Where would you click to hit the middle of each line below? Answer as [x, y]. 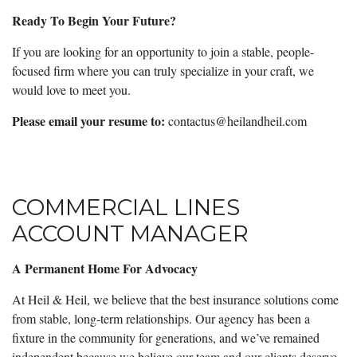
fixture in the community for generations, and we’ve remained [166, 337]
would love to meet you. [71, 89]
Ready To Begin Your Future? [94, 20]
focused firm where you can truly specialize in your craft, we [163, 70]
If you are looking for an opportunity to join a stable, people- [163, 51]
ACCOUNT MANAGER [132, 233]
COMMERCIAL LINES [126, 207]
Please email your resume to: [88, 120]
